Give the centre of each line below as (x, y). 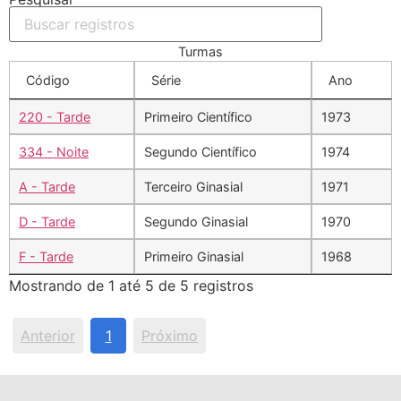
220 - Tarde (55, 117)
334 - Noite (54, 152)
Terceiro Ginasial (193, 187)
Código (48, 80)
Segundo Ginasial (196, 222)
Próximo (170, 336)
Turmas (200, 51)
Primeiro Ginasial (194, 256)
